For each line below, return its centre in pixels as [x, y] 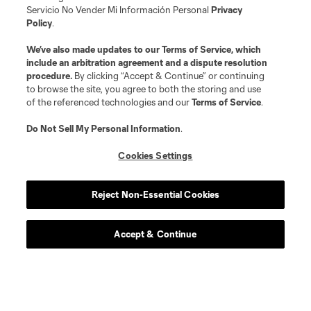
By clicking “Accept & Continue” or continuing [170, 76]
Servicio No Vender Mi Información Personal [119, 10]
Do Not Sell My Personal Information [104, 128]
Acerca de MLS [45, 196]
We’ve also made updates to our [94, 49]
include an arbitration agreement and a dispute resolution [147, 62]
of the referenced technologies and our [109, 102]
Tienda [27, 264]
